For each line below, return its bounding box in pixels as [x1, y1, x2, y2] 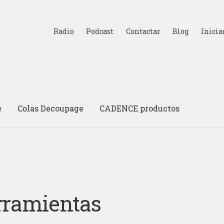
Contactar [125, 26, 160, 36]
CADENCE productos [99, 102, 180, 113]
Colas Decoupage [17, 102, 84, 113]
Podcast [86, 26, 114, 36]
